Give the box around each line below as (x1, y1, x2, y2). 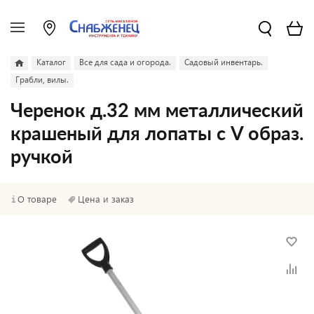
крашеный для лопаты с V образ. (11, 125, 303, 144)
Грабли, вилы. (15, 74, 69, 85)
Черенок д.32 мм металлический (11, 102, 303, 121)
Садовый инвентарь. (184, 57, 263, 67)
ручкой (11, 148, 73, 167)
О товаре (18, 193, 57, 205)
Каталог (36, 57, 66, 67)
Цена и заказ (78, 193, 134, 205)
